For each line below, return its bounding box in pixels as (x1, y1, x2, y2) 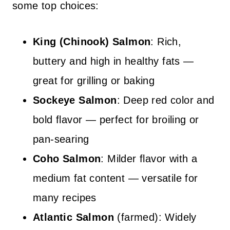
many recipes (33, 192, 97, 203)
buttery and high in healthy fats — (33, 55, 194, 67)
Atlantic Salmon (33, 212, 114, 223)
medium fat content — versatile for (33, 172, 198, 184)
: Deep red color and (117, 94, 215, 106)
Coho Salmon (33, 153, 101, 164)
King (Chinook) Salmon (33, 36, 151, 47)
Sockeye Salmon (33, 94, 117, 106)
